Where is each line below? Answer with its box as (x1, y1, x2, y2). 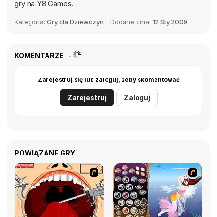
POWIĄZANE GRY (15, 149, 75, 157)
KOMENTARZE (15, 51, 65, 60)
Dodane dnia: (110, 18, 153, 26)
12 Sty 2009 (153, 18, 187, 26)
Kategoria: (15, 18, 47, 26)
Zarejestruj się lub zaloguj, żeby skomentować (37, 76, 180, 83)
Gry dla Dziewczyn (47, 18, 104, 26)
